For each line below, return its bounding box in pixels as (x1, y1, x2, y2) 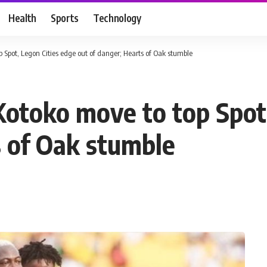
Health (8, 11, 37, 24)
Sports (51, 11, 79, 24)
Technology (93, 11, 141, 24)
